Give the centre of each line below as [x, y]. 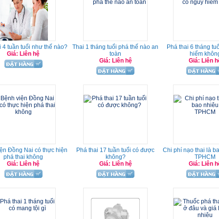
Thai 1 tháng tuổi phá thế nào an [115, 47]
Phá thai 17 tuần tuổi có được [115, 150]
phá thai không [23, 157]
